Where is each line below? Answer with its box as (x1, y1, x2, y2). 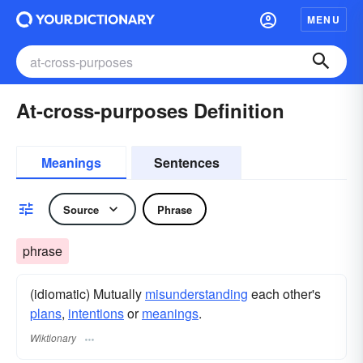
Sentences (153, 153, 220, 172)
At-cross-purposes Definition (16, 96, 284, 124)
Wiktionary (30, 331, 76, 345)
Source (63, 201, 99, 217)
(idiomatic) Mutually (30, 284, 145, 303)
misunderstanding (145, 284, 248, 303)
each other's (248, 284, 321, 303)
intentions (68, 304, 124, 322)
